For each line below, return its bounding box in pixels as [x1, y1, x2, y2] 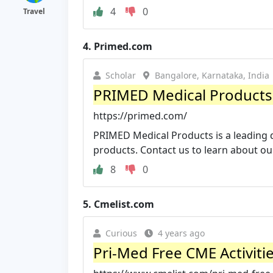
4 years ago [158, 227, 205, 239]
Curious [105, 227, 137, 239]
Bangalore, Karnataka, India [155, 69, 269, 81]
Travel [23, 6, 45, 16]
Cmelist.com [94, 197, 154, 211]
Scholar [105, 69, 136, 81]
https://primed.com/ [93, 108, 187, 122]
